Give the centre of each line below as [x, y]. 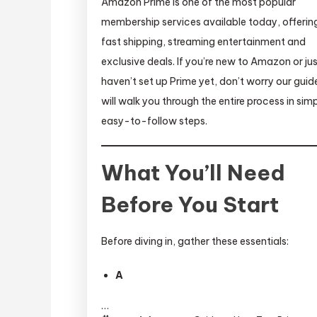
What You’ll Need [194, 173]
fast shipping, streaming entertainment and [204, 42]
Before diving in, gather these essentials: [195, 242]
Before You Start [190, 205]
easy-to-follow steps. [155, 121]
